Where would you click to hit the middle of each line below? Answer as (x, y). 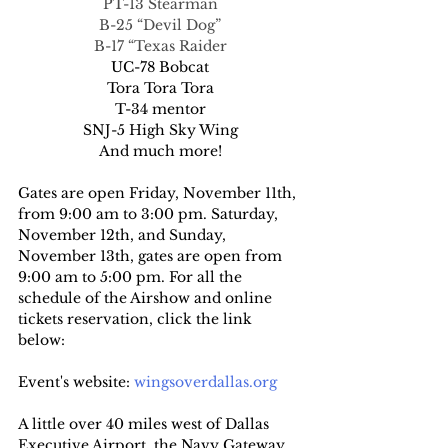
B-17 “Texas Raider (160, 46)
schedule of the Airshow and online (147, 298)
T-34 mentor (160, 109)
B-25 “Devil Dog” (160, 25)
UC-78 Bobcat (160, 67)
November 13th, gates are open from (152, 256)
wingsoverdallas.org (205, 382)
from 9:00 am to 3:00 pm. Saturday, (150, 214)
